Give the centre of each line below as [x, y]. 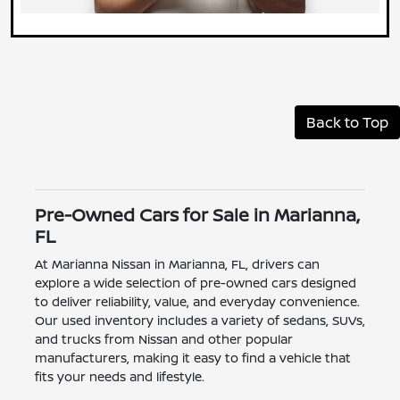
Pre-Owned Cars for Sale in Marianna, [197, 215]
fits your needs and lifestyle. [119, 377]
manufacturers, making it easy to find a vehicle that [192, 358]
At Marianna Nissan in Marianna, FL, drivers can [177, 264]
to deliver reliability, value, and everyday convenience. [197, 302]
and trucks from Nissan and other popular [163, 339]
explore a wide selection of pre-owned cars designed [195, 283]
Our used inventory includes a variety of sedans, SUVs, [200, 321]
